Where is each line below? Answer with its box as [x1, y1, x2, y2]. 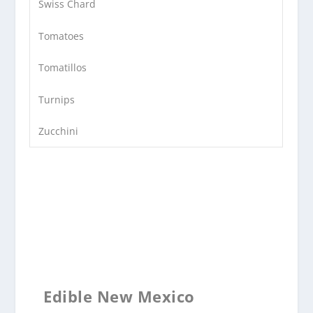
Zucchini [38, 124, 79, 138]
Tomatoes [38, 29, 85, 43]
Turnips [38, 92, 75, 106]
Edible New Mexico [43, 285, 195, 307]
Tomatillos [38, 61, 87, 75]
